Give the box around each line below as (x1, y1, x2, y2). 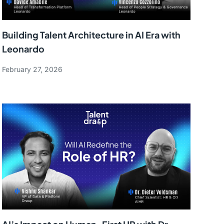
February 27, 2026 (2, 64, 63, 73)
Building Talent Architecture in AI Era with (2, 28, 181, 40)
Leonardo (2, 42, 45, 54)
